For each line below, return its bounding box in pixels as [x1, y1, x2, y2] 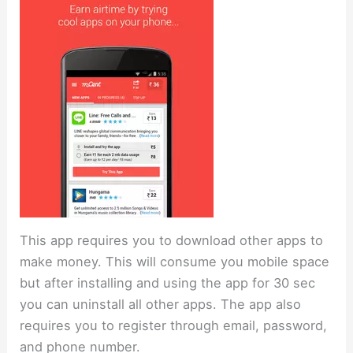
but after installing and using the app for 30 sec [20, 275, 316, 292]
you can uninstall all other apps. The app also [20, 296, 302, 313]
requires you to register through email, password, [20, 318, 328, 334]
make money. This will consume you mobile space [20, 254, 330, 270]
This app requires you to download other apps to [20, 232, 324, 249]
